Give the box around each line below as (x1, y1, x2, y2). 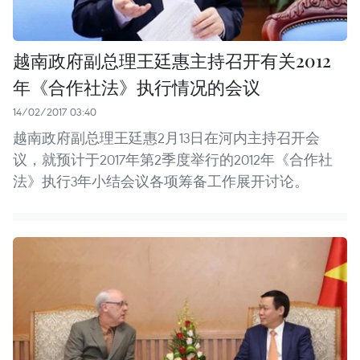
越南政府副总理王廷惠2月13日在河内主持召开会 (13, 129, 320, 148)
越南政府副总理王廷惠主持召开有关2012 (13, 48, 331, 73)
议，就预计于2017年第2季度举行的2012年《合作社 (13, 150, 333, 170)
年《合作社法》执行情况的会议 (13, 75, 260, 100)
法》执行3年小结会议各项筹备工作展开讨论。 (13, 172, 309, 191)
